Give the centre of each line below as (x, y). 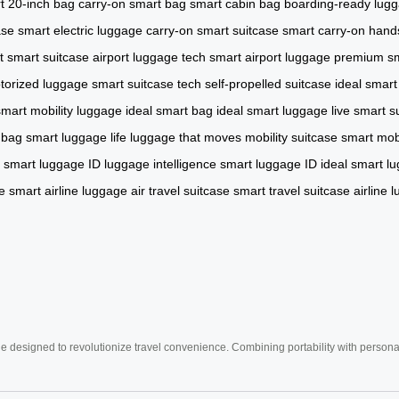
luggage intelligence (160, 163)
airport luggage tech (149, 57)
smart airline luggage (68, 190)
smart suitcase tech (147, 83)
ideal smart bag (169, 110)
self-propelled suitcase (268, 83)
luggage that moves (186, 137)
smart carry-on (324, 30)
